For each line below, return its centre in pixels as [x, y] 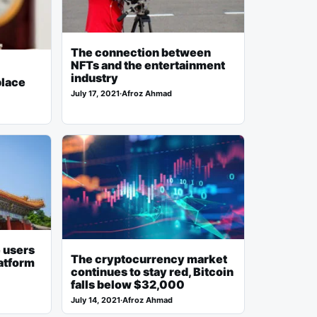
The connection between [140, 53]
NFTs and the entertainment [148, 65]
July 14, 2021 [95, 300]
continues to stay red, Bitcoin [152, 272]
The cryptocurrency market [149, 259]
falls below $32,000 [127, 285]
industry [94, 78]
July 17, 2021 [95, 94]
